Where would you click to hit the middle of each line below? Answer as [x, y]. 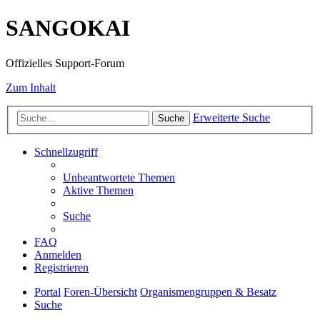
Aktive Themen [98, 191]
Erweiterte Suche [231, 118]
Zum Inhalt [31, 87]
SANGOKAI [68, 28]
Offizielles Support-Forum [65, 63]
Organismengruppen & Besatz [208, 292]
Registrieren [61, 268]
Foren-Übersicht [100, 292]
